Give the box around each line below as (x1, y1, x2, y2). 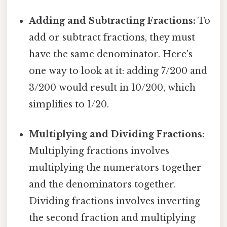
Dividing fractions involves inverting (29, 196, 201, 207)
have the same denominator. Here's (29, 49, 193, 60)
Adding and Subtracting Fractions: (29, 15, 196, 27)
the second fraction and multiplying (29, 212, 196, 224)
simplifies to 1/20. (29, 99, 109, 110)
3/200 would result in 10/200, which (29, 82, 196, 94)
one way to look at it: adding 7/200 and (29, 65, 208, 77)
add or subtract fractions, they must (29, 32, 196, 44)
